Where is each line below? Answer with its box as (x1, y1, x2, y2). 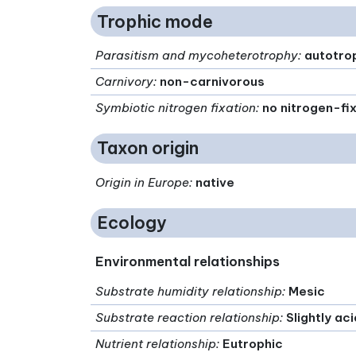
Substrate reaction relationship (95, 310, 281, 326)
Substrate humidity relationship (95, 284, 283, 300)
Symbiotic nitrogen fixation (95, 99, 257, 115)
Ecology (97, 212, 167, 234)
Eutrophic (222, 336, 284, 352)
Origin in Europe (95, 174, 190, 190)
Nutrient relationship (95, 336, 217, 352)
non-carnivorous (160, 73, 265, 89)
